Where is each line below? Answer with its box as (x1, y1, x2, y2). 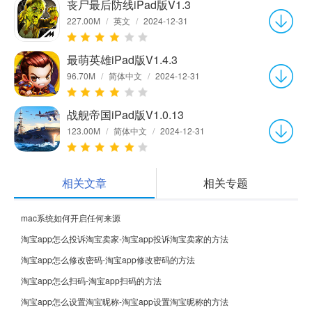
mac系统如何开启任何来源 (21, 211, 120, 224)
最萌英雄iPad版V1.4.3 (67, 51, 178, 68)
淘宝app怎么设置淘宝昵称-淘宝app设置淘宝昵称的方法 (21, 295, 228, 307)
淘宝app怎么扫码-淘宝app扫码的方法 (21, 274, 162, 286)
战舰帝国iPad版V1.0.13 (67, 106, 184, 123)
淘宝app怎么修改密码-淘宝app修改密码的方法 (21, 253, 195, 265)
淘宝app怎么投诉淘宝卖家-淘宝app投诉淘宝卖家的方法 (21, 232, 228, 244)
